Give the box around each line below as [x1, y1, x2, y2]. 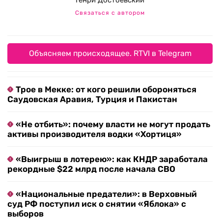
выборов [7, 209, 44, 219]
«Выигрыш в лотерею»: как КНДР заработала [16, 154, 208, 165]
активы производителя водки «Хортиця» [7, 129, 182, 139]
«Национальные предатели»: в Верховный [16, 189, 197, 199]
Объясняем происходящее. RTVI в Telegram [28, 49, 192, 58]
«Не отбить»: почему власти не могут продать [16, 119, 210, 130]
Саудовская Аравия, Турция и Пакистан [7, 94, 177, 105]
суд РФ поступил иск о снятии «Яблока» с [7, 199, 186, 209]
